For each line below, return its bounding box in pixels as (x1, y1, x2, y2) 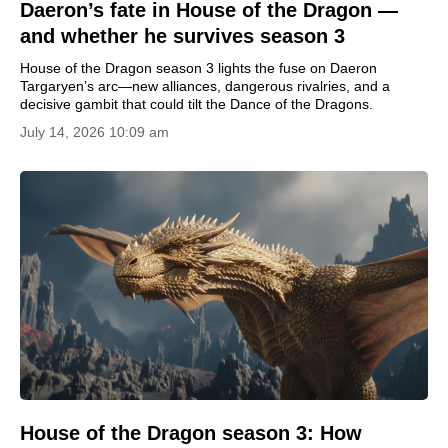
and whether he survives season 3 (20, 24, 345, 47)
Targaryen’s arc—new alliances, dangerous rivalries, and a (20, 77, 390, 94)
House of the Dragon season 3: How (20, 422, 362, 444)
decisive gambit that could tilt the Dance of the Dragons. (20, 95, 373, 112)
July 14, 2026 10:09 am (20, 123, 169, 140)
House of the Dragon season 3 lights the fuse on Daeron (20, 59, 377, 76)
